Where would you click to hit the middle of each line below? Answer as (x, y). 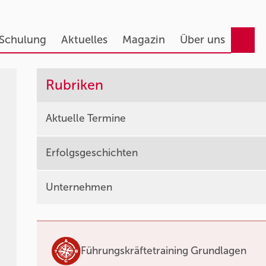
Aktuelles (84, 40)
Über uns (202, 40)
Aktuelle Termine (86, 118)
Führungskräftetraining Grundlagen (163, 251)
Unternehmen (79, 187)
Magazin (143, 40)
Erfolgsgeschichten (92, 153)
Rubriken (75, 85)
